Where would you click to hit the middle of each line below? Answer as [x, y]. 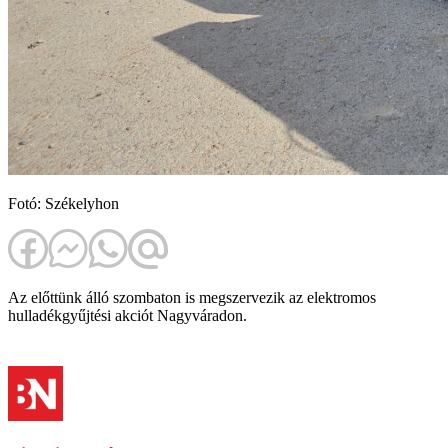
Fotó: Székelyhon [63, 204]
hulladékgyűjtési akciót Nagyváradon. [127, 316]
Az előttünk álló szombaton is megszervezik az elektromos [192, 298]
